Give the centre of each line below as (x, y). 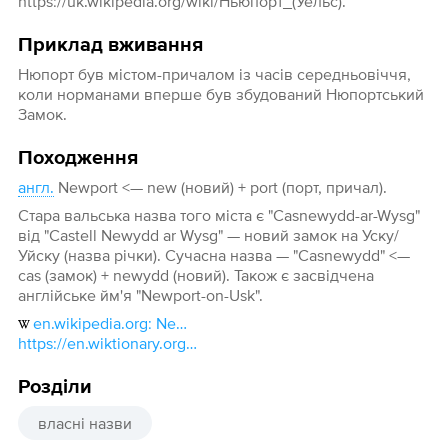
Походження (77, 158)
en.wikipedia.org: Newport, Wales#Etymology (104, 323)
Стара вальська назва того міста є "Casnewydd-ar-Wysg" (218, 215)
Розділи (54, 387)
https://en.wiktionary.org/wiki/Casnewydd (191, 343)
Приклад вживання (110, 45)
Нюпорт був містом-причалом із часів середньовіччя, (214, 74)
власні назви (84, 423)
